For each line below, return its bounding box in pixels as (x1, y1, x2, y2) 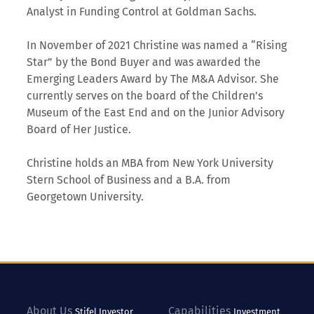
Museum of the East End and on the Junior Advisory (27, 106, 285, 120)
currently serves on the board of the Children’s (27, 89, 264, 103)
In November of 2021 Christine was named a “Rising (27, 39, 287, 53)
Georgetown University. (27, 190, 144, 204)
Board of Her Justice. (27, 123, 132, 137)
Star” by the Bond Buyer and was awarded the (27, 55, 261, 69)
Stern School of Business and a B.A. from (27, 173, 231, 187)
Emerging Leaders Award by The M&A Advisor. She (27, 72, 280, 86)
